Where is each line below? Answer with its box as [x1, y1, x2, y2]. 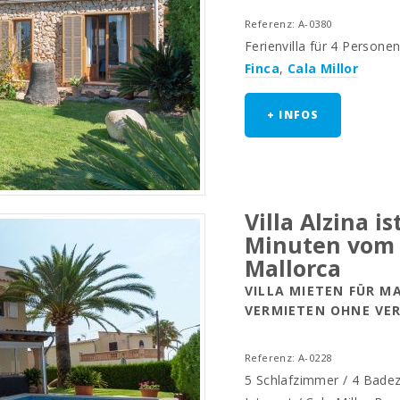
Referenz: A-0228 [245, 351, 332, 364]
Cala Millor [287, 60, 359, 77]
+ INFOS [267, 107, 320, 122]
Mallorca [245, 253, 341, 283]
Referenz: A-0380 [245, 17, 332, 30]
